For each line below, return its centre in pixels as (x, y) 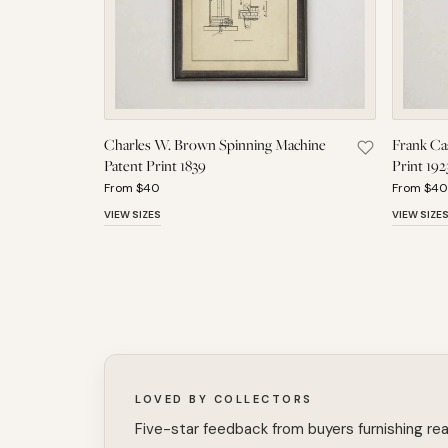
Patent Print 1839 (155, 165)
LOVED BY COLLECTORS (224, 399)
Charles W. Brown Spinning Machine (215, 144)
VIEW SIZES (132, 214)
